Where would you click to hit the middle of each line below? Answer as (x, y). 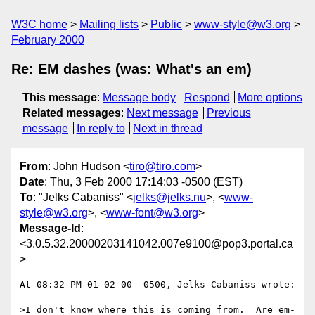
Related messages (72, 113)
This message (60, 97)
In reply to (101, 128)
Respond (207, 97)
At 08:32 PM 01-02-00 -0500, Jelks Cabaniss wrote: (157, 285)
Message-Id (50, 229)
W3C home (39, 24)
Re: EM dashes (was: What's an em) (131, 69)
